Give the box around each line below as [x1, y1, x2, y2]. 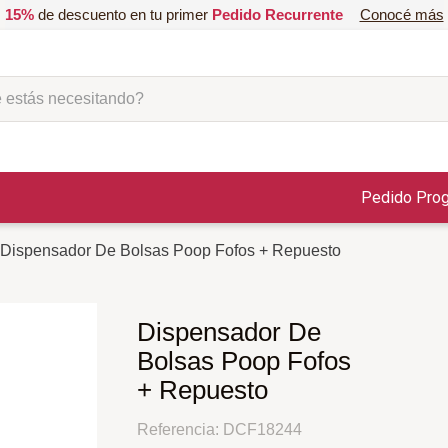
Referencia [136, 421, 215, 439]
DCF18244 [222, 421, 302, 439]
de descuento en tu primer [33, 6, 212, 23]
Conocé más [359, 6, 444, 23]
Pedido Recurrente [211, 6, 343, 23]
